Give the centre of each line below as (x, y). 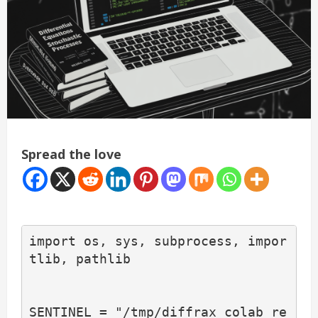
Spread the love (71, 154)
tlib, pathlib (79, 259)
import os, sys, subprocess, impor (158, 241)
